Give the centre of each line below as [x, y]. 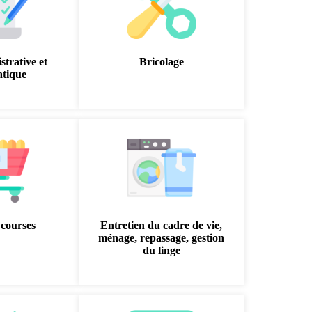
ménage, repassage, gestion [162, 238]
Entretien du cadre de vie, [162, 225]
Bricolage [161, 62]
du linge [161, 250]
